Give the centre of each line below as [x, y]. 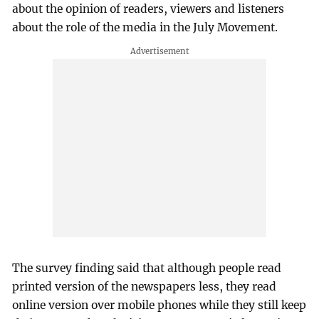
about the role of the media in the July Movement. [145, 27]
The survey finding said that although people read [147, 268]
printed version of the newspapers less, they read [145, 286]
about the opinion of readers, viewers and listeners [148, 9]
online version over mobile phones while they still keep [159, 305]
